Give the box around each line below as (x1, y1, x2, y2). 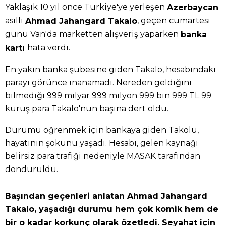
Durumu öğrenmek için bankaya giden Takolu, (5, 125, 199, 135)
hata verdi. (27, 42, 70, 52)
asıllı (5, 16, 25, 26)
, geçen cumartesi (137, 16, 210, 26)
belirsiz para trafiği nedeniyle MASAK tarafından (5, 151, 200, 161)
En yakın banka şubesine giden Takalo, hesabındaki (5, 64, 216, 74)
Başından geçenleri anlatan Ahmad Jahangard (5, 191, 207, 201)
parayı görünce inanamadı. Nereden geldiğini (5, 77, 192, 87)
